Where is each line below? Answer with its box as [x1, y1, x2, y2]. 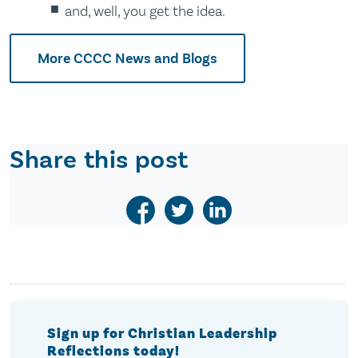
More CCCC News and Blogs [38, 50, 217, 67]
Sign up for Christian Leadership [46, 324, 277, 343]
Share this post [10, 144, 189, 176]
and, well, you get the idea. [65, 2, 226, 20]
